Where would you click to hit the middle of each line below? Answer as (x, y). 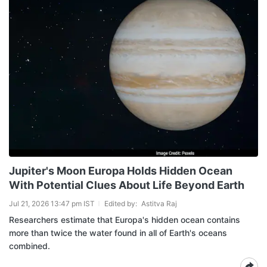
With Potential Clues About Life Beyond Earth (127, 185)
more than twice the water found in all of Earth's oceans (118, 232)
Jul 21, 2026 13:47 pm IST (52, 203)
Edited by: (122, 203)
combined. (30, 246)
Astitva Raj (159, 203)
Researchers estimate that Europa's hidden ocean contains (125, 219)
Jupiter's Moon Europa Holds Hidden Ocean (121, 170)
